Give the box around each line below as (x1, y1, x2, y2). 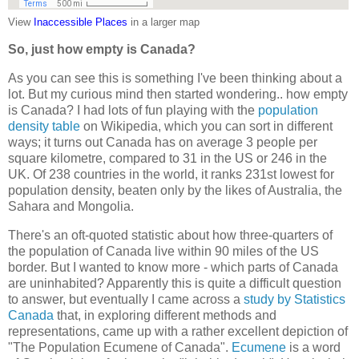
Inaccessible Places (34, 15, 127, 28)
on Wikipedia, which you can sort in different (80, 119, 333, 134)
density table (8, 119, 80, 134)
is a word (286, 341, 341, 354)
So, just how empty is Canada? (8, 42, 196, 57)
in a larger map (127, 15, 200, 28)
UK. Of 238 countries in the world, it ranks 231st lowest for (8, 167, 334, 182)
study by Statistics (244, 292, 345, 306)
